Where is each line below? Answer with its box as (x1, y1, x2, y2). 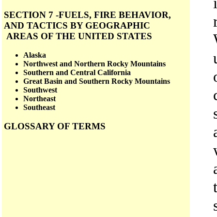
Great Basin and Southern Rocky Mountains (23, 77, 170, 86)
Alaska (23, 51, 46, 60)
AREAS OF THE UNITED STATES (4, 31, 152, 42)
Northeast (23, 94, 56, 103)
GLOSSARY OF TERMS (4, 121, 106, 131)
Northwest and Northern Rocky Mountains (23, 60, 166, 68)
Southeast (23, 103, 55, 112)
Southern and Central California (23, 68, 131, 77)
